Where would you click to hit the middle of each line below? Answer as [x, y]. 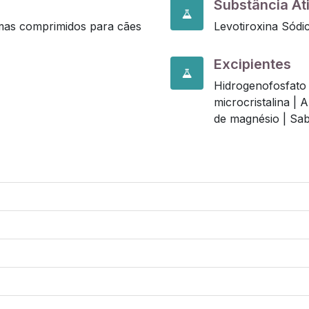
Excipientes [252, 64]
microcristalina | [257, 102]
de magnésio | [252, 119]
